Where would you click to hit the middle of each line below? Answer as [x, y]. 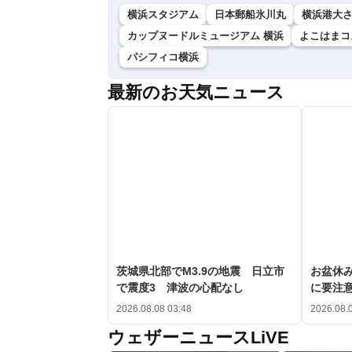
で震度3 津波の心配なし [180, 287]
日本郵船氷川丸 [250, 15]
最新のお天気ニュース [196, 92]
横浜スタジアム [163, 15]
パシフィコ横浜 [163, 57]
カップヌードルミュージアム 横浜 [205, 36]
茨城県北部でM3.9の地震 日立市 [200, 271]
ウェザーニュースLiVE [198, 337]
